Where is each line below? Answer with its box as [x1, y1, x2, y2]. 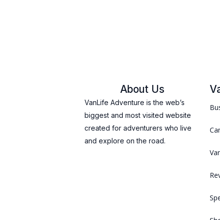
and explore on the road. [84, 137, 165, 145]
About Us [120, 83, 165, 96]
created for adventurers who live [84, 124, 192, 133]
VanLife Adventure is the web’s [84, 98, 185, 107]
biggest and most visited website [84, 111, 191, 120]
